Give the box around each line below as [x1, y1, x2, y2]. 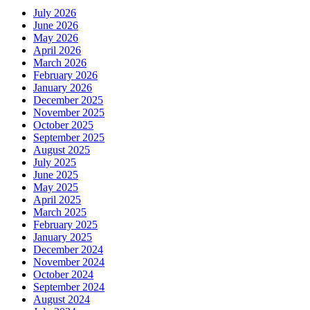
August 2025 [33, 144, 90, 156]
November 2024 [33, 256, 104, 268]
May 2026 [33, 32, 78, 44]
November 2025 [33, 107, 104, 119]
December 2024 [33, 244, 103, 256]
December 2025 [33, 94, 103, 107]
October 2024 [33, 268, 93, 281]
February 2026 [33, 69, 98, 82]
